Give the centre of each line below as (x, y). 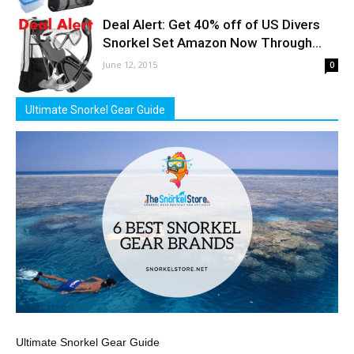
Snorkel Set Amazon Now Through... (212, 43)
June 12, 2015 (130, 64)
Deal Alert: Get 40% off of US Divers (211, 24)
